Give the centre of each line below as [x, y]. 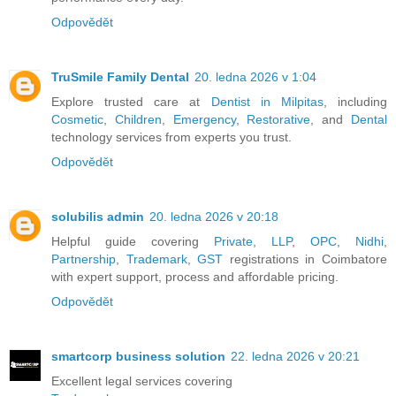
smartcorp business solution [138, 356]
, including [355, 101]
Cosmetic [77, 119]
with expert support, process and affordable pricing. [195, 276]
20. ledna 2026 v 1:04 [255, 76]
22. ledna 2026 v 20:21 [295, 356]
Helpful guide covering [133, 241]
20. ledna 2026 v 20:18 [214, 216]
